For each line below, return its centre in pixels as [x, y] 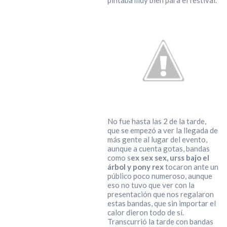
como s [119, 158]
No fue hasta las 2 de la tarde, [157, 121]
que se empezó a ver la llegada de [162, 130]
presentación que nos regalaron [160, 194]
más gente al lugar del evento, [157, 140]
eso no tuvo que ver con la [151, 185]
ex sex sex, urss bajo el [170, 158]
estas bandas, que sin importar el [161, 203]
